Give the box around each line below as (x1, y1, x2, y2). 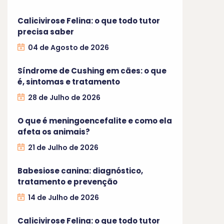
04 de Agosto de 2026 (28, 42, 109, 52)
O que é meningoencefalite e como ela (17, 115, 172, 126)
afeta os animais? (17, 126, 90, 137)
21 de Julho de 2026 (28, 142, 98, 152)
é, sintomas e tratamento (17, 76, 120, 87)
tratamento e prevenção (17, 176, 117, 187)
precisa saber (17, 26, 74, 37)
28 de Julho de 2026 (28, 92, 100, 102)
